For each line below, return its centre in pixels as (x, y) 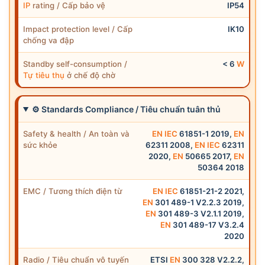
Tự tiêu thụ (44, 75)
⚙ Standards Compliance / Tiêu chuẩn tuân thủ (126, 109)
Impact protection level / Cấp (78, 29)
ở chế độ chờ (90, 75)
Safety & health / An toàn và (76, 133)
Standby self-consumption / (75, 64)
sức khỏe (40, 145)
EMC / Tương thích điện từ (73, 191)
